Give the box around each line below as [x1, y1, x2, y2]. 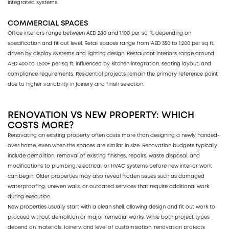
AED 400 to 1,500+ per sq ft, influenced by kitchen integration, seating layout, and [8, 61, 211, 66]
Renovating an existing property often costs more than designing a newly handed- [8, 133, 220, 138]
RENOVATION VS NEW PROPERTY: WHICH [8, 111, 194, 120]
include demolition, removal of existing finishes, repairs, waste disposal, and [8, 153, 200, 158]
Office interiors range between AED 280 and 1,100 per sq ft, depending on [8, 31, 191, 36]
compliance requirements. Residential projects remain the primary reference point [8, 72, 218, 77]
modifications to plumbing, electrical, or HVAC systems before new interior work [8, 164, 212, 169]
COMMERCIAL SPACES [8, 20, 88, 27]
